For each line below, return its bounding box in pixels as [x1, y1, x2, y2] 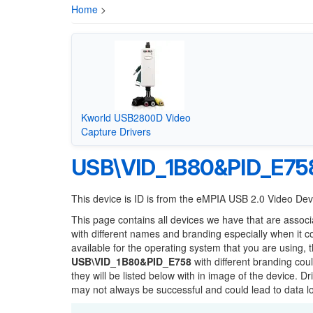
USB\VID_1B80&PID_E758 [71, 254, 191, 268]
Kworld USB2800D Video [80, 110, 191, 124]
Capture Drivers [80, 124, 151, 138]
